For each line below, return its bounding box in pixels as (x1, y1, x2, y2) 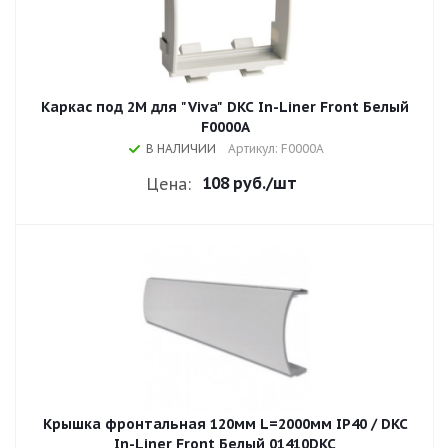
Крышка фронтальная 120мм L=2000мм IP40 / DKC (42, 415, 408, 433)
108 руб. (201, 173, 266, 193)
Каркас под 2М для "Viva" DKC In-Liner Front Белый (41, 98, 409, 116)
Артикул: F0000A (228, 141, 324, 156)
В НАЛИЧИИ (146, 141, 216, 156)
